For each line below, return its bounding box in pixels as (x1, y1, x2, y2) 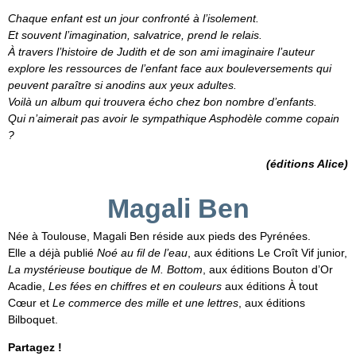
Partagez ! (8, 341, 62, 354)
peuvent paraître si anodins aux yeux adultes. (8, 79, 237, 92)
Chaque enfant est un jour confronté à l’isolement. (8, 12, 259, 25)
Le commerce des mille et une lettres (52, 296, 238, 309)
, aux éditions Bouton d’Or (203, 262, 333, 276)
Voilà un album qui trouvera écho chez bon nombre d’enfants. (8, 95, 317, 109)
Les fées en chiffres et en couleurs (48, 279, 222, 292)
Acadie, (8, 279, 48, 292)
